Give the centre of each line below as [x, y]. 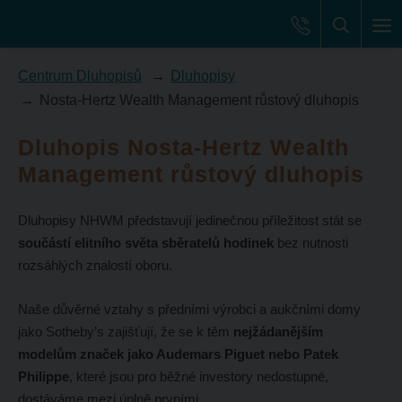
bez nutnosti [310, 243]
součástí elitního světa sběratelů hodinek [145, 243]
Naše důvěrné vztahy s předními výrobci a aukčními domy [189, 310]
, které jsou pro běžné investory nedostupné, [198, 377]
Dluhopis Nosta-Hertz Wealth [183, 148]
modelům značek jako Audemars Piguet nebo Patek [178, 354]
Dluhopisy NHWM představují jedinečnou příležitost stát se [189, 221]
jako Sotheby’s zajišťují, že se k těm [125, 332]
